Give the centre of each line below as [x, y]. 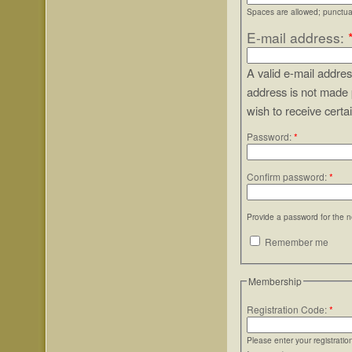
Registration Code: [288, 309]
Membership [275, 281]
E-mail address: [297, 37]
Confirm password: [288, 176]
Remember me [295, 242]
